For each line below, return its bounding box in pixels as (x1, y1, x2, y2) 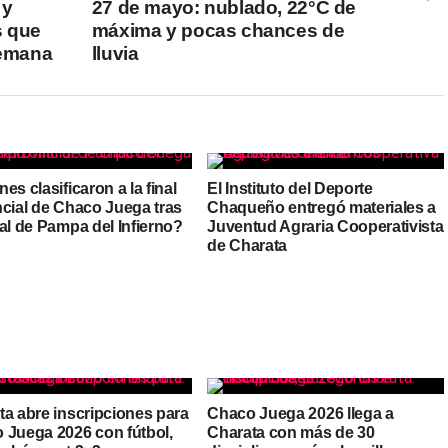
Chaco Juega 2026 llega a (207, 405, 394, 422)
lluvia (91, 43, 139, 64)
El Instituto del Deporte (207, 180, 373, 197)
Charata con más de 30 (207, 424, 375, 441)
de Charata (207, 237, 288, 254)
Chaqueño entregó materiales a (207, 199, 437, 216)
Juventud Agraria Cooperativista (207, 218, 444, 235)
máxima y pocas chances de (91, 20, 345, 41)
